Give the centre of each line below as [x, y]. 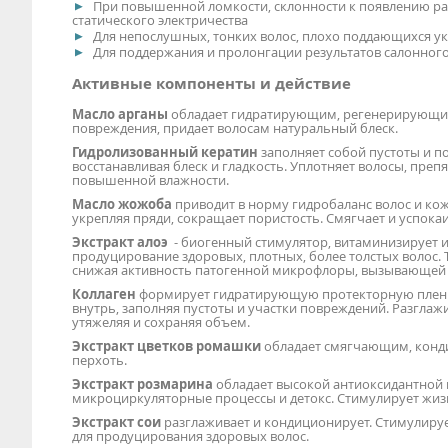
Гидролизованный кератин [165, 151]
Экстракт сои [116, 421]
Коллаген [105, 293]
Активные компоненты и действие [211, 83]
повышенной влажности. [150, 179]
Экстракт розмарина [142, 383]
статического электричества [160, 20]
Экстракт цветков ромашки [166, 345]
